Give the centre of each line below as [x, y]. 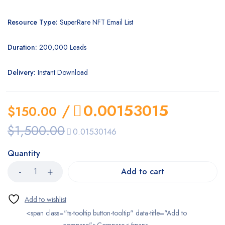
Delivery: [22, 72]
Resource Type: [33, 22]
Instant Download [62, 72]
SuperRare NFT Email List [95, 22]
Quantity [24, 153]
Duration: [23, 47]
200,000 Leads [63, 47]
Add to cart [143, 172]
